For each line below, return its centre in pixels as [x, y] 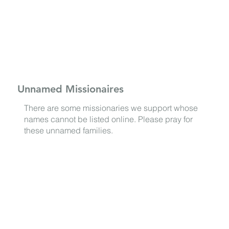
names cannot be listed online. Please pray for [108, 119]
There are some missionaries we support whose [111, 108]
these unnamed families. [68, 130]
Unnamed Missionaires [71, 89]
